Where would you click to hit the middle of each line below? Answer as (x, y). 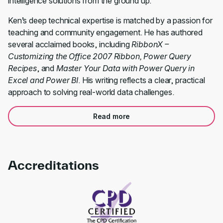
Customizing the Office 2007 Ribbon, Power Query (100, 56)
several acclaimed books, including (70, 45)
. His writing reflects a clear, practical (142, 80)
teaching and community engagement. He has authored (105, 33)
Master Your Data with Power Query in (125, 68)
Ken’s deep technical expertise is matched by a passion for (110, 21)
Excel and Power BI (43, 80)
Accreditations (54, 165)
